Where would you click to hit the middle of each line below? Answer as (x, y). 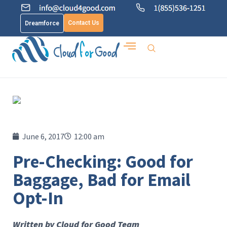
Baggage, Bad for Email (102, 180)
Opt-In (38, 198)
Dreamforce (42, 23)
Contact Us (84, 23)
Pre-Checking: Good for (103, 162)
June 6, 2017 (43, 136)
